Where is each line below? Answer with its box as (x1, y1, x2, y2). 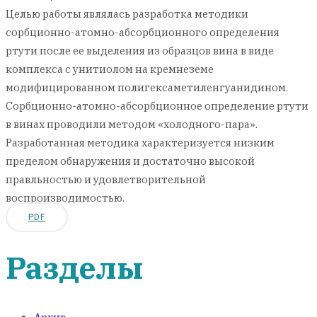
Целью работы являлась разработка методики (6, 7, 248, 21)
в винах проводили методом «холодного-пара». (6, 117, 258, 131)
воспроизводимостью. (6, 191, 125, 204)
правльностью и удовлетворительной (6, 173, 206, 186)
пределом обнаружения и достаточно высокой (6, 154, 255, 168)
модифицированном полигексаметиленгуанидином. (6, 81, 288, 94)
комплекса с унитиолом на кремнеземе (6, 62, 214, 76)
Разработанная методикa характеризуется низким (6, 136, 275, 149)
